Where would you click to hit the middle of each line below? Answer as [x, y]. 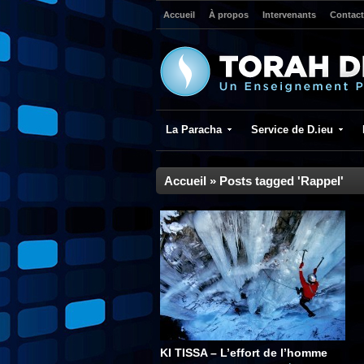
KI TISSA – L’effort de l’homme [244, 353]
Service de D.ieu [292, 130]
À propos [229, 15]
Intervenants [289, 15]
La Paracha [194, 130]
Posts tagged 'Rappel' [282, 181]
